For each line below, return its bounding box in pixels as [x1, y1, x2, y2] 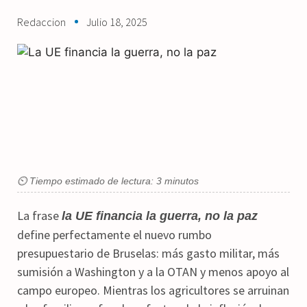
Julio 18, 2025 [86, 14, 147, 29]
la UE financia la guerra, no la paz [62, 208, 258, 223]
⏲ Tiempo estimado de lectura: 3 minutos [17, 175, 199, 186]
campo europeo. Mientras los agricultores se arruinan [17, 282, 289, 298]
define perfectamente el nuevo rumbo [17, 226, 212, 243]
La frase [17, 207, 62, 223]
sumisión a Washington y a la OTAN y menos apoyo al [17, 263, 289, 280]
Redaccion [17, 14, 66, 29]
